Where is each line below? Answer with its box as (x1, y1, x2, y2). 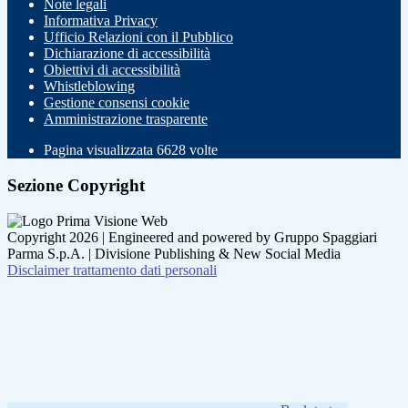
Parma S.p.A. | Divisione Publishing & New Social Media (7, 245, 341, 261)
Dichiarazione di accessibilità (44, 46, 210, 62)
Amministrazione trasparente (44, 111, 208, 127)
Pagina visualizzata (44, 142, 157, 158)
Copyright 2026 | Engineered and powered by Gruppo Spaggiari (7, 229, 377, 245)
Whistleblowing (44, 78, 135, 95)
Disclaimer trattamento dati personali (7, 261, 217, 278)
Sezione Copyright (7, 176, 145, 196)
